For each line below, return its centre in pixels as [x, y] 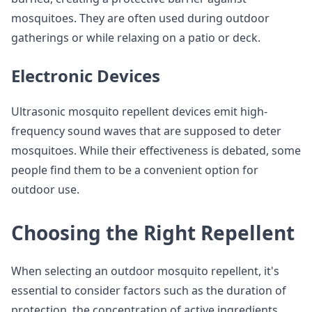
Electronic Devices [86, 76]
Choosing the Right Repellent [153, 233]
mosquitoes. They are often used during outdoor [140, 18]
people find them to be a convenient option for [135, 170]
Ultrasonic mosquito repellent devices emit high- [139, 111]
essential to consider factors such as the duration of [149, 290]
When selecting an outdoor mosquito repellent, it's [145, 271]
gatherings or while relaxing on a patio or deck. [136, 38]
